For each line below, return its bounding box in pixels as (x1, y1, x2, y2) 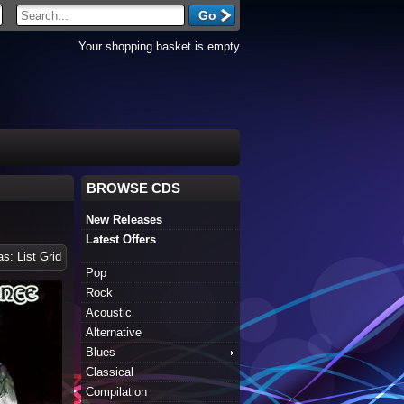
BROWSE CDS (87, 180, 180, 196)
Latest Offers (86, 233, 156, 246)
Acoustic (86, 306, 132, 319)
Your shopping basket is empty (78, 40, 240, 53)
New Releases (86, 213, 162, 226)
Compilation (86, 385, 147, 399)
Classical (86, 365, 133, 379)
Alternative (86, 326, 142, 339)
